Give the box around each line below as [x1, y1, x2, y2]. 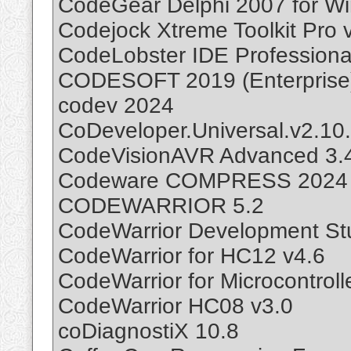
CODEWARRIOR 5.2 [58, 194, 264, 219]
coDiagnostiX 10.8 [58, 319, 239, 344]
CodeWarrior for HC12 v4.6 [58, 244, 325, 269]
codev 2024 [58, 93, 174, 118]
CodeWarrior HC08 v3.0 [58, 294, 293, 319]
